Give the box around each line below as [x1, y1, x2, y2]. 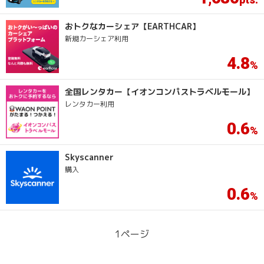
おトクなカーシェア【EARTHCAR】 [65, 21, 200, 32]
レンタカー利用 [65, 99, 114, 109]
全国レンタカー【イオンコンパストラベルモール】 [65, 86, 255, 97]
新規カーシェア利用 [65, 34, 128, 44]
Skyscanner [65, 151, 114, 163]
